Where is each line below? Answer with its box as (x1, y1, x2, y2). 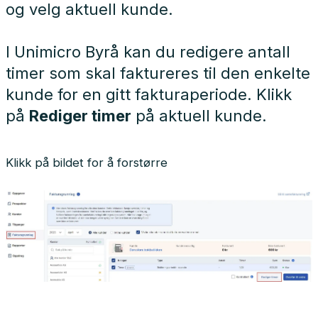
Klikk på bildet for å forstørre (6, 155, 168, 170)
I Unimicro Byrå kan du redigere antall (6, 43, 290, 61)
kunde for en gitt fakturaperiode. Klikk (6, 85, 292, 104)
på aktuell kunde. (131, 106, 267, 125)
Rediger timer (29, 106, 131, 125)
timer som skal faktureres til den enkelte (6, 64, 310, 82)
